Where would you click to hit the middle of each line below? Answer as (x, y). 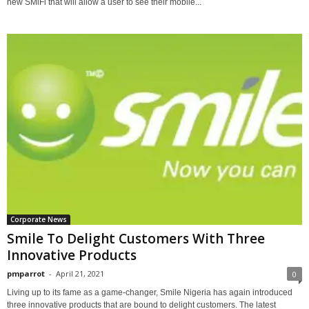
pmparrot (26, 273)
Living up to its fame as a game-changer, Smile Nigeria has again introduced (150, 292)
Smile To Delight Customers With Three (136, 238)
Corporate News (39, 219)
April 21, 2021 (80, 273)
